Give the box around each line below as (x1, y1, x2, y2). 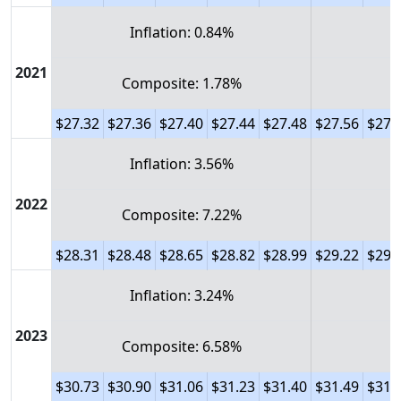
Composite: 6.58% (121, 337, 242, 356)
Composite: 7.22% (121, 205, 242, 225)
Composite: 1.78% (121, 73, 242, 93)
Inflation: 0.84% (129, 22, 234, 42)
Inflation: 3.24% (129, 286, 234, 305)
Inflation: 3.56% (129, 154, 234, 174)
